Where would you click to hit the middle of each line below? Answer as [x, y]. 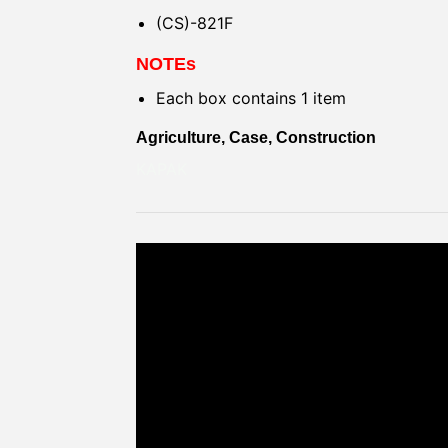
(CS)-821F [194, 22]
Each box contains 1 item [251, 97]
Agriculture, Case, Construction [256, 137]
